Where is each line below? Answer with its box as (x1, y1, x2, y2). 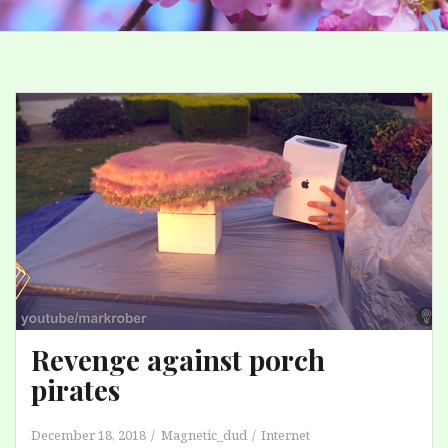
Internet (261, 426, 310, 444)
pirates (31, 371, 120, 408)
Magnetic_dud (161, 426, 247, 444)
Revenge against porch (31, 341, 325, 378)
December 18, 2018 (31, 426, 146, 444)
